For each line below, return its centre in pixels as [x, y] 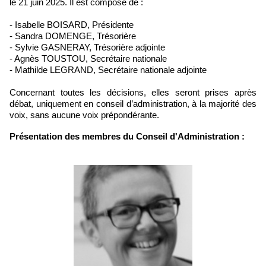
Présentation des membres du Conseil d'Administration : [130, 136]
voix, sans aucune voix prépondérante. [84, 115]
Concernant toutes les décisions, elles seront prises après [133, 92]
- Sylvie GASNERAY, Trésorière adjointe [87, 47]
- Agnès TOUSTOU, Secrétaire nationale [88, 58]
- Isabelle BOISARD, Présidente [72, 25]
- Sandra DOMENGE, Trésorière [74, 36]
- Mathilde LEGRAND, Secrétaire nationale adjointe [108, 70]
